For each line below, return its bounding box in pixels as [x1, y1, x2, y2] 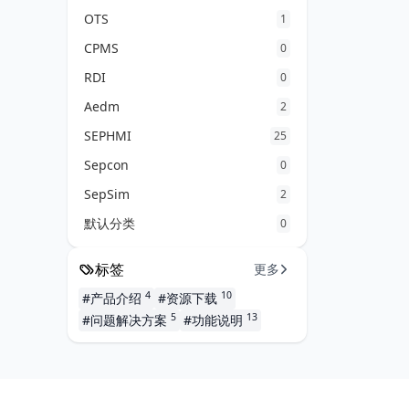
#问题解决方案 [82, 311, 171, 329]
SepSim [84, 185, 130, 203]
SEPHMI [84, 127, 131, 144]
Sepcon [84, 156, 129, 173]
